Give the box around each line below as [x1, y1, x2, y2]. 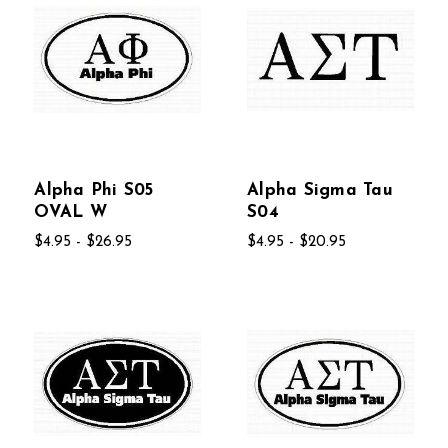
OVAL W [34, 204, 107, 222]
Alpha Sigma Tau [247, 182, 393, 200]
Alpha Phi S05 [34, 182, 154, 200]
